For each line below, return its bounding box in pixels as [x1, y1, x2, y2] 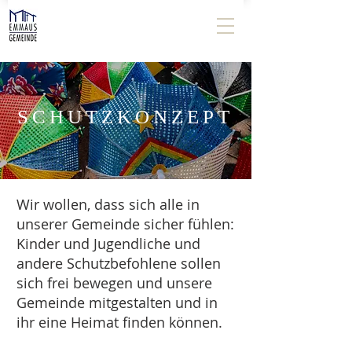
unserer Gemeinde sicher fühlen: [16, 214, 234, 233]
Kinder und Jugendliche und [16, 234, 200, 253]
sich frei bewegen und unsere [16, 273, 212, 292]
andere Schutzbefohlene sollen [16, 254, 221, 273]
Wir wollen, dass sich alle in [16, 195, 200, 214]
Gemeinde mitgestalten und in [16, 293, 218, 312]
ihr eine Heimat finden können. [16, 313, 226, 332]
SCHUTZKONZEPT [16, 106, 233, 127]
